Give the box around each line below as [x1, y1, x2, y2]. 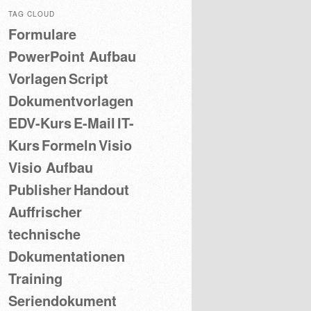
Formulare [8, 24, 76, 44]
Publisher [8, 179, 72, 200]
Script [69, 68, 108, 89]
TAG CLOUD [8, 9, 55, 19]
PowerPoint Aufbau [8, 46, 136, 67]
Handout [74, 179, 129, 200]
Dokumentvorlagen [8, 90, 133, 111]
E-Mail [74, 112, 115, 133]
